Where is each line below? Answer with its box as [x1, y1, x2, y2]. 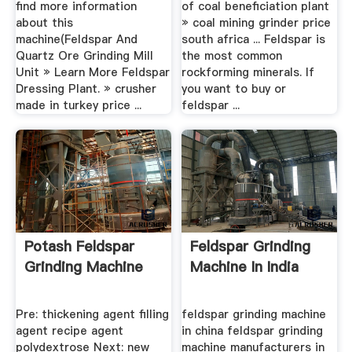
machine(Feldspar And [15, 31, 137, 48]
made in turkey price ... [15, 97, 141, 114]
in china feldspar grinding [181, 323, 324, 339]
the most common [181, 48, 283, 64]
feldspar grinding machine [181, 306, 327, 323]
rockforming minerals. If [181, 64, 315, 81]
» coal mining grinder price [181, 15, 332, 31]
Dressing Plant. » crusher [15, 81, 156, 97]
